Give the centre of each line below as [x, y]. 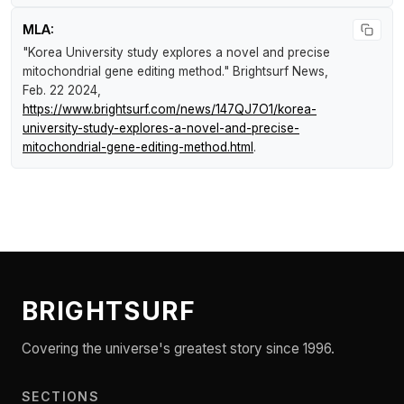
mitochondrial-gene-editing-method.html [138, 147]
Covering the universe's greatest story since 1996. [178, 349]
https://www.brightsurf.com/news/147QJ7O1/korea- [170, 109]
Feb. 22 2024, [62, 90]
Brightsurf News [279, 71]
